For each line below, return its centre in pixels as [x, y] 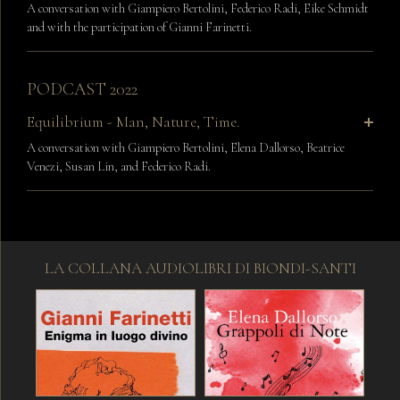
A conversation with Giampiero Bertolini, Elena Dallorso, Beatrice [186, 148]
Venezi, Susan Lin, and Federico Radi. [119, 167]
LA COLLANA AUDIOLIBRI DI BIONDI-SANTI [200, 269]
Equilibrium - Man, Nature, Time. [133, 122]
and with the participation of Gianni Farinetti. [139, 28]
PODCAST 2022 [82, 90]
